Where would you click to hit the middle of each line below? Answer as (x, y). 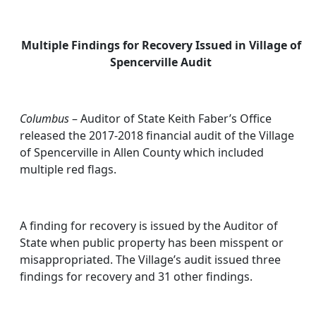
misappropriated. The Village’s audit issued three (150, 260)
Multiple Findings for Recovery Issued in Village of (161, 45)
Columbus (44, 119)
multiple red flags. (68, 170)
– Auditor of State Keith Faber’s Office (170, 119)
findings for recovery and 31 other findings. (136, 277)
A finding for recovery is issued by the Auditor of (149, 226)
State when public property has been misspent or (152, 243)
